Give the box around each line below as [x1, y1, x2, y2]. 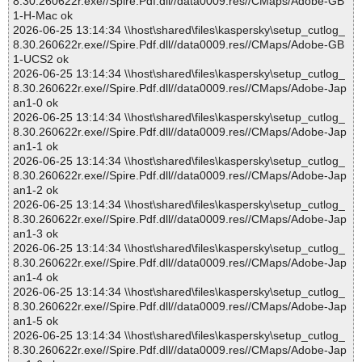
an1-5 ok [13, 314, 58, 328]
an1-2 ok [13, 183, 58, 197]
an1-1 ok [13, 140, 58, 154]
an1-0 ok [13, 96, 58, 110]
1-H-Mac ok [13, 9, 73, 23]
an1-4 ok [13, 271, 58, 284]
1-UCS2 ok [13, 53, 69, 66]
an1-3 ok [13, 227, 58, 241]
